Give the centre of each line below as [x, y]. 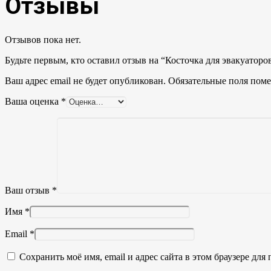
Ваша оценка [33, 101]
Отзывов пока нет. [43, 39]
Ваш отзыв [28, 190]
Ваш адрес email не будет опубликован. [85, 80]
